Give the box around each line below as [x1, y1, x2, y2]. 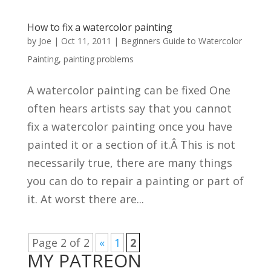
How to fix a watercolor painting [27, 21, 172, 34]
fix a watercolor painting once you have [27, 119, 232, 134]
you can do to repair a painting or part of [27, 174, 244, 188]
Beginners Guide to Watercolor [120, 35, 242, 47]
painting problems [63, 53, 134, 65]
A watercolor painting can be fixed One [27, 83, 230, 97]
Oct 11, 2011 [60, 35, 111, 47]
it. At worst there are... [27, 192, 144, 206]
